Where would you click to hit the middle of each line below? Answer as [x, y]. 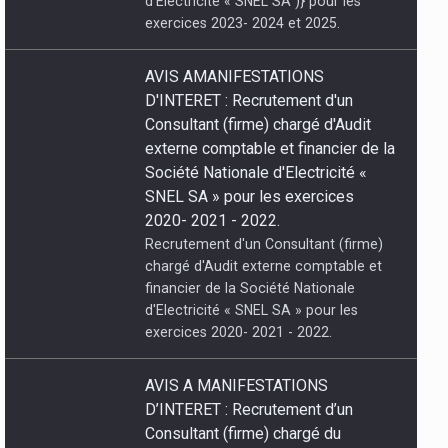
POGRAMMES [82, 402]
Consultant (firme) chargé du [242, 432]
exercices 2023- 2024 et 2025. [242, 21]
